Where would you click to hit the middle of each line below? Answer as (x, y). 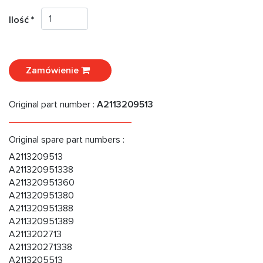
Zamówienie (53, 71)
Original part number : (53, 105)
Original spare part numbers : (67, 140)
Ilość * (25, 20)
